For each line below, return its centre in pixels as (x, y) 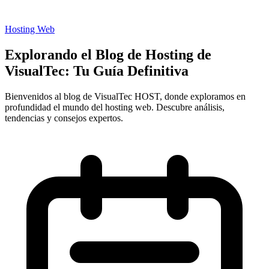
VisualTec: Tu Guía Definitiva (97, 71)
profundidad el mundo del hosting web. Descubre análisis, (115, 107)
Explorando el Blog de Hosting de (108, 54)
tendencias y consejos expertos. (64, 118)
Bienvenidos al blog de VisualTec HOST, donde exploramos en (125, 96)
